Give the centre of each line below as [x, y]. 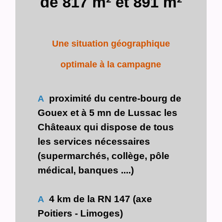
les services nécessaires [94, 141]
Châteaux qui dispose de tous [106, 127]
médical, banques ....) [86, 170]
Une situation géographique [111, 44]
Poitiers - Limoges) [81, 213]
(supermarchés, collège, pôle [104, 155]
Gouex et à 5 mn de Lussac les [108, 112]
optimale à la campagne [111, 65]
